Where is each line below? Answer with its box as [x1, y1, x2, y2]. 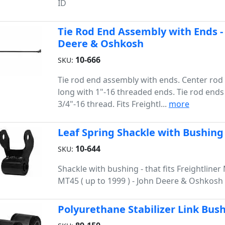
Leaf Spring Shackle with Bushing [57, 126, 223, 139]
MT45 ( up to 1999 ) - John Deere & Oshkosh [57, 175, 223, 186]
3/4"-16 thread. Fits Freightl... [57, 98, 169, 109]
